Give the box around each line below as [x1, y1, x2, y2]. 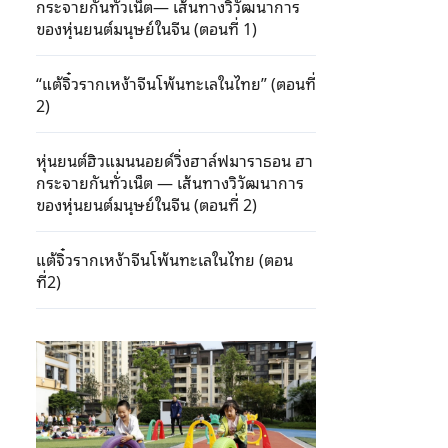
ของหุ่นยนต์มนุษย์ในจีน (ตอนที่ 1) [36, 15, 257, 41]
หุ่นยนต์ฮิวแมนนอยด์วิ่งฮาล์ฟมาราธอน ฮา [36, 147, 313, 173]
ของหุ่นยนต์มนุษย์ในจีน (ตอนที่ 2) [36, 191, 257, 217]
